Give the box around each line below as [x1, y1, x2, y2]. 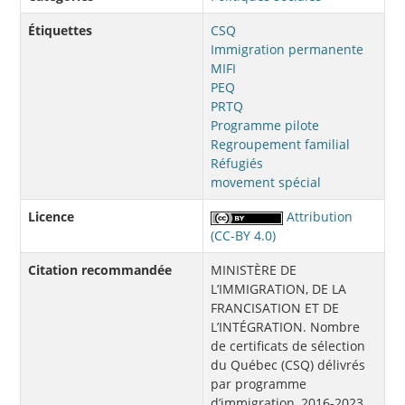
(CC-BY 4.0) [211, 227, 276, 245]
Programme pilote [211, 117, 319, 135]
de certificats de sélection [211, 337, 365, 355]
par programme [211, 375, 306, 393]
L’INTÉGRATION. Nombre [211, 318, 360, 336]
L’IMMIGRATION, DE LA [211, 280, 346, 298]
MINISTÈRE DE [211, 261, 297, 279]
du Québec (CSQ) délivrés [211, 356, 365, 374]
